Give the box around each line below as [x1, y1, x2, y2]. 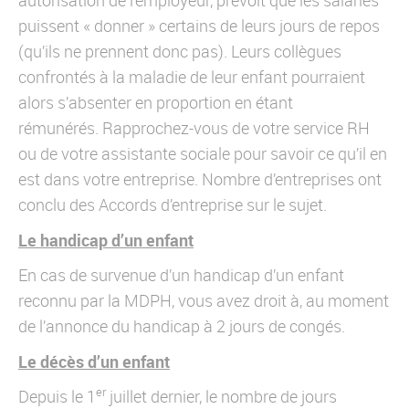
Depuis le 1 [18, 385, 96, 407]
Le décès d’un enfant [18, 350, 170, 372]
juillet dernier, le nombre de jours [106, 385, 337, 407]
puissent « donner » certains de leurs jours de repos [18, 15, 380, 37]
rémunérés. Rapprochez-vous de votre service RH [18, 117, 370, 139]
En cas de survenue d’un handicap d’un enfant [18, 264, 344, 286]
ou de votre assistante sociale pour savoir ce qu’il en [18, 142, 387, 164]
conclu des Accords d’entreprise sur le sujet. [18, 194, 327, 215]
